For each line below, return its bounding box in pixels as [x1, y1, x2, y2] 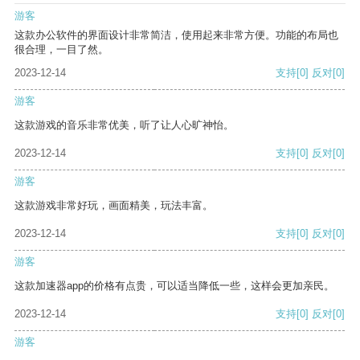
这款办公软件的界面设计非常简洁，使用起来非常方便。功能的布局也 [14, 29, 338, 42]
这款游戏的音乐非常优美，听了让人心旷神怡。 [14, 119, 234, 132]
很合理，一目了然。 [14, 43, 108, 56]
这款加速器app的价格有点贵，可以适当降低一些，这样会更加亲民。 [14, 280, 334, 292]
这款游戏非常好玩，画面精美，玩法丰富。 [14, 199, 213, 212]
